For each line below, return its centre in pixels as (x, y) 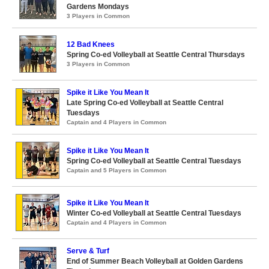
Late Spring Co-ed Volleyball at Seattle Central (145, 103)
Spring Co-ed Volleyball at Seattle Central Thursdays (156, 55)
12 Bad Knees (91, 44)
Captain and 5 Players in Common (116, 170)
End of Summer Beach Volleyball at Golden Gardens (155, 261)
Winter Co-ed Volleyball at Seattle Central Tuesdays (154, 213)
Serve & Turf (88, 251)
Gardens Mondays (98, 7)
